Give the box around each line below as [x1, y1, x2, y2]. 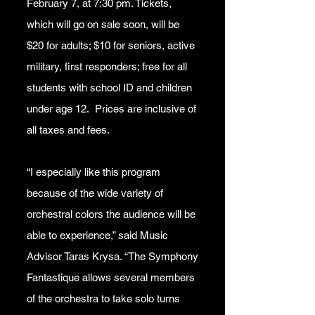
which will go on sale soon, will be [27, 18, 179, 30]
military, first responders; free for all [27, 60, 187, 72]
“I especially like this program [27, 166, 160, 178]
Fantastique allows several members [27, 271, 195, 283]
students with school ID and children [27, 82, 192, 94]
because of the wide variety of [27, 187, 163, 199]
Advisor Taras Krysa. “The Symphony [27, 250, 198, 262]
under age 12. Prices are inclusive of [27, 103, 196, 115]
